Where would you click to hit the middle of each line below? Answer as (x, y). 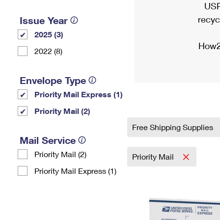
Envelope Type (53, 80)
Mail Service (48, 140)
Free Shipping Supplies (174, 127)
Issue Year (44, 20)
